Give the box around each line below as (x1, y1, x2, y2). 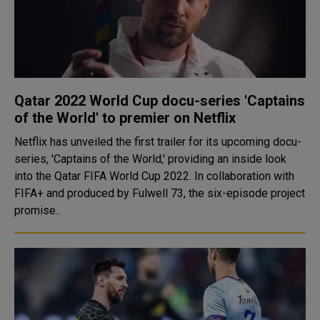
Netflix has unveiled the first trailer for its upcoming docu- (14, 135, 301, 149)
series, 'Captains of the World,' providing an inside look (14, 152, 286, 166)
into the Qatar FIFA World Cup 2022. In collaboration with (14, 169, 294, 183)
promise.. (14, 204, 60, 217)
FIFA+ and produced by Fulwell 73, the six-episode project (14, 186, 305, 200)
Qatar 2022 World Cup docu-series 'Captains (14, 92, 305, 109)
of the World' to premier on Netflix (14, 109, 236, 126)
